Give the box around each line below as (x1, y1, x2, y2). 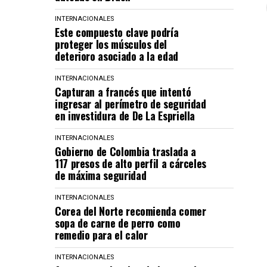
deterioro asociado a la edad (55, 48, 178, 64)
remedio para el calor (55, 227, 148, 243)
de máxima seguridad (55, 167, 147, 183)
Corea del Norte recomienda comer (55, 203, 206, 219)
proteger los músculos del (55, 36, 167, 52)
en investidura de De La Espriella (55, 108, 195, 123)
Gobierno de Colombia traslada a (55, 144, 196, 159)
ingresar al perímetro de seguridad (55, 96, 206, 111)
